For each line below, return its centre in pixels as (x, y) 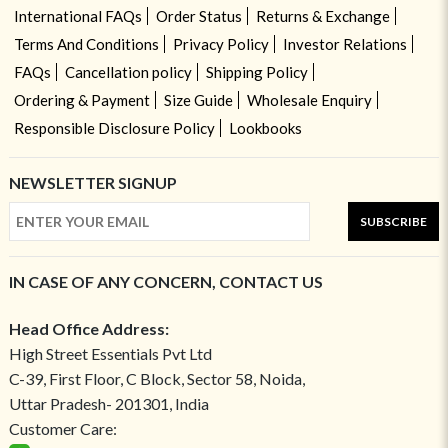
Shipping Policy (256, 71)
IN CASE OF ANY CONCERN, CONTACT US (165, 281)
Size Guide (198, 99)
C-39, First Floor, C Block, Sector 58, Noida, (156, 378)
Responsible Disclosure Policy (114, 127)
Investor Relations (344, 43)
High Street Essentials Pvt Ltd (110, 353)
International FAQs (77, 15)
